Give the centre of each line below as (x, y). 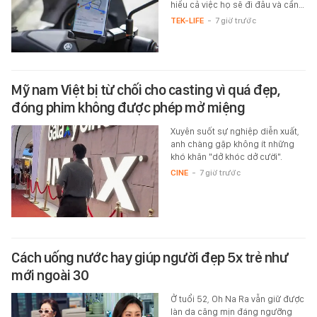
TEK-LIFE (187, 21)
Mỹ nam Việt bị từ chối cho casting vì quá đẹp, (145, 90)
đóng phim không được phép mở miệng (128, 108)
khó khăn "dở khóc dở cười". (226, 157)
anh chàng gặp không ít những (232, 144)
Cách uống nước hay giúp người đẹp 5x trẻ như (150, 258)
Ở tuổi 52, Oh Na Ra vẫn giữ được (237, 299)
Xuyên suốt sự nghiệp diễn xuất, (235, 132)
